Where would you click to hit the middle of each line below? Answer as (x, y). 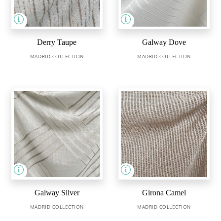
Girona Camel (164, 193)
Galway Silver (57, 193)
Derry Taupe (57, 42)
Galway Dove (164, 42)
